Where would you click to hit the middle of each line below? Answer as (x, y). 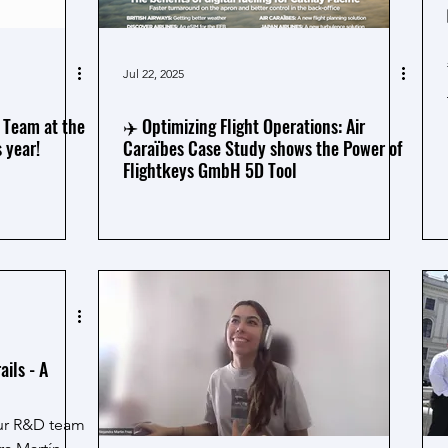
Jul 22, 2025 (153, 73)
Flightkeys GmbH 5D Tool (210, 170)
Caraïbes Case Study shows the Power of (262, 148)
